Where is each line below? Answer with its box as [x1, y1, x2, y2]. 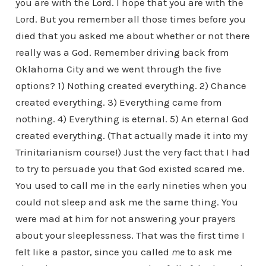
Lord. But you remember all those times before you [15, 13, 246, 25]
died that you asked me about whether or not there [15, 30, 250, 42]
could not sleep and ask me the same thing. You [15, 196, 238, 208]
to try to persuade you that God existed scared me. [15, 163, 245, 175]
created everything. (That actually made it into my [15, 129, 248, 141]
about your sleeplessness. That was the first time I [15, 229, 245, 241]
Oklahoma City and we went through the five [15, 63, 221, 75]
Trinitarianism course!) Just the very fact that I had [15, 146, 250, 158]
